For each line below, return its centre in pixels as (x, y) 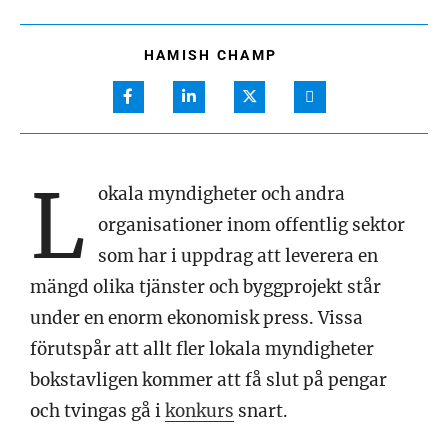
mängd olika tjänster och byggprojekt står (205, 286)
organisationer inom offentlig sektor (251, 224)
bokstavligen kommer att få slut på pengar (208, 379)
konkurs (199, 410)
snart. (261, 410)
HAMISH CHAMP (210, 55)
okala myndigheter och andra (221, 193)
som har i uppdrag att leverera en (238, 255)
